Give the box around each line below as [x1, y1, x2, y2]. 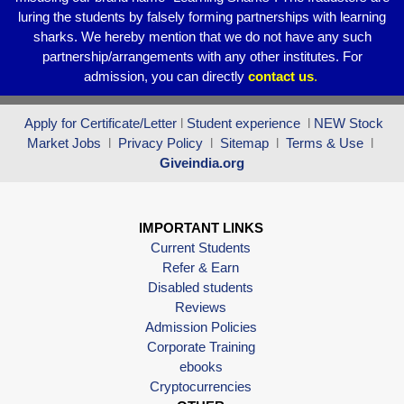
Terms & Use [286, 134, 367, 151]
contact [247, 68, 295, 84]
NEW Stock [314, 115, 383, 131]
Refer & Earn [162, 259, 239, 275]
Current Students [151, 239, 251, 255]
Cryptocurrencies [150, 378, 252, 394]
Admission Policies [144, 318, 257, 335]
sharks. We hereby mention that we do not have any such [32, 28, 372, 44]
